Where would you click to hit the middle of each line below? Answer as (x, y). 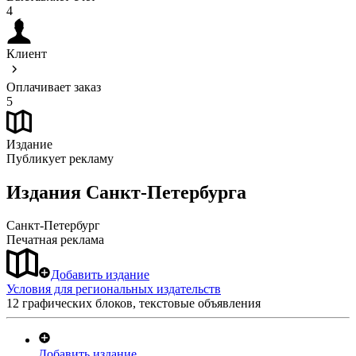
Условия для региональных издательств (114, 289)
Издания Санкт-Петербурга (126, 192)
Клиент (27, 53)
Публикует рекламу (60, 158)
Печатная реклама (55, 240)
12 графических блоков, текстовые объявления (133, 304)
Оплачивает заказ (54, 87)
